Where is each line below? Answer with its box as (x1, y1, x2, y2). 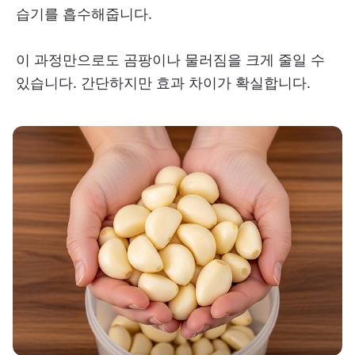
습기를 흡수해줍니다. (16, 5, 152, 22)
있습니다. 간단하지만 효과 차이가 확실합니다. (16, 74, 311, 91)
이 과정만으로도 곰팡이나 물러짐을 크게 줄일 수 (16, 51, 325, 68)
